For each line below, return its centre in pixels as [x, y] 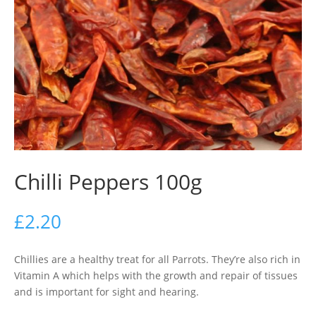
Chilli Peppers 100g [108, 182]
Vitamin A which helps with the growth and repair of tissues [156, 275]
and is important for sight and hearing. [107, 292]
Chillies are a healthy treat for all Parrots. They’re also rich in [157, 259]
